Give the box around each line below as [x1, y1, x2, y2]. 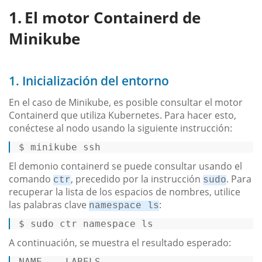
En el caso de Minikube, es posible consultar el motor [9, 95, 243, 109]
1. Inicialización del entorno [9, 72, 169, 89]
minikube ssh [30, 141, 106, 153]
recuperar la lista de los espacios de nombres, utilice [9, 185, 240, 198]
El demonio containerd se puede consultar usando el [9, 159, 242, 173]
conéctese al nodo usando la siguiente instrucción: [9, 121, 232, 135]
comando [9, 172, 53, 185]
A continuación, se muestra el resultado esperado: [9, 236, 231, 249]
